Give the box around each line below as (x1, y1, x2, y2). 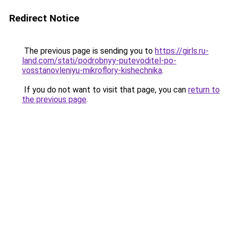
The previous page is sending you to (22, 46, 155, 56)
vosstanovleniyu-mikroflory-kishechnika (22, 65, 162, 75)
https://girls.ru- (155, 46, 209, 56)
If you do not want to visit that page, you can (22, 85, 188, 95)
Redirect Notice (9, 12, 79, 24)
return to (188, 85, 220, 95)
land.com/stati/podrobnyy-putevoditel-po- (22, 56, 176, 65)
